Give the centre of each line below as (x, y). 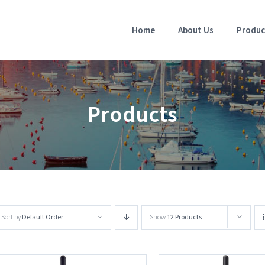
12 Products (185, 217)
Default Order (43, 217)
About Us (196, 30)
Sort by (12, 217)
